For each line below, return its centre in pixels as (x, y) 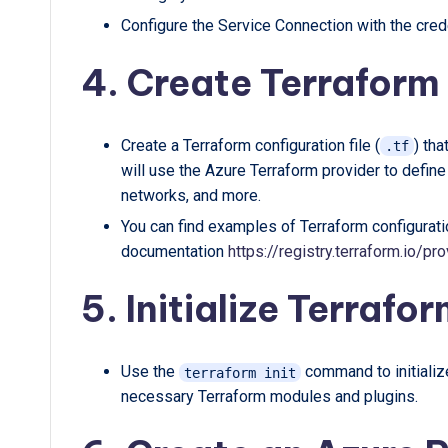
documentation (174, 252)
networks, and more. (191, 196)
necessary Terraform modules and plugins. (269, 397)
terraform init (239, 372)
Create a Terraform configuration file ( (250, 146)
